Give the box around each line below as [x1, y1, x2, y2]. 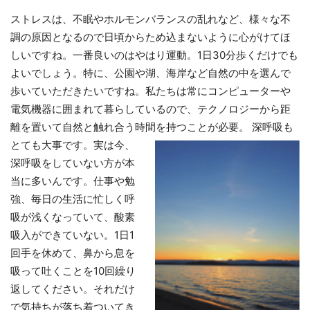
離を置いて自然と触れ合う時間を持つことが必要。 [10, 120, 249, 134]
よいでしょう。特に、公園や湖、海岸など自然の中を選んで [10, 66, 291, 80]
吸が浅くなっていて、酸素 [10, 210, 135, 224]
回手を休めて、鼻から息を [10, 246, 135, 259]
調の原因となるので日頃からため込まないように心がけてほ [10, 30, 291, 44]
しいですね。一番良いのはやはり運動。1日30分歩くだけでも [10, 48, 298, 62]
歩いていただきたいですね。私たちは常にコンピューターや [10, 84, 291, 98]
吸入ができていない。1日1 [10, 228, 134, 241]
